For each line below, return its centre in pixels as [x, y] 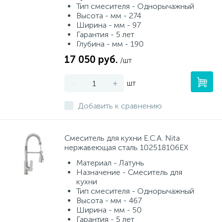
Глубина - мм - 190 [110, 44]
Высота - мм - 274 [109, 16]
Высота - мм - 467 [109, 200]
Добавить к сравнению [120, 106]
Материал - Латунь [110, 163]
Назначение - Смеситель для [129, 172]
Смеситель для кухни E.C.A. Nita [122, 138]
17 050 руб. [91, 59]
